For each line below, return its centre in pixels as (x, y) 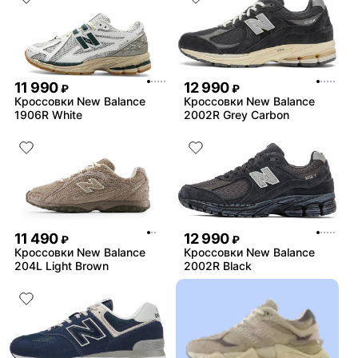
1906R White (48, 115)
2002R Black (218, 265)
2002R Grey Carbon (237, 115)
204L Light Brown (62, 265)
